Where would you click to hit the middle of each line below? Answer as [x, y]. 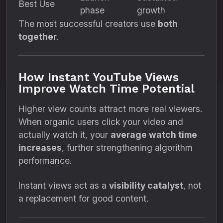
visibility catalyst [146, 185]
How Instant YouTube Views [99, 77]
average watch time [154, 135]
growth [151, 10]
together [38, 37]
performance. [45, 161]
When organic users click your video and [101, 122]
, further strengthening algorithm [127, 148]
